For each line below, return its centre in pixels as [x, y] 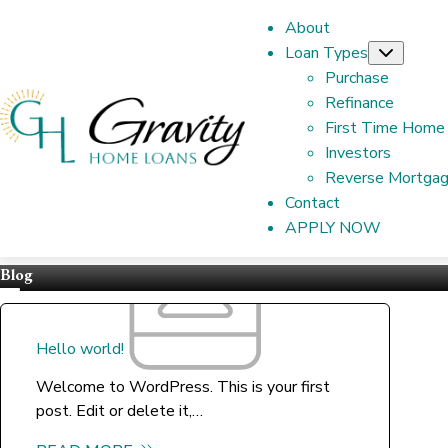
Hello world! [80, 349]
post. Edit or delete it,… [119, 411]
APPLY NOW [333, 228]
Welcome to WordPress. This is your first [183, 387]
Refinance [360, 103]
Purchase [357, 78]
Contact [313, 203]
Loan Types [327, 53]
